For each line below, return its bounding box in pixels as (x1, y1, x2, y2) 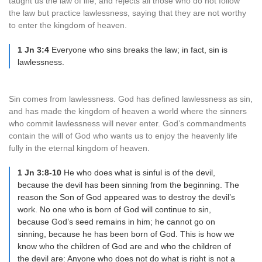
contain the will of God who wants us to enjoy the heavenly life (9, 131, 237, 140)
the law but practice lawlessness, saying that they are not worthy (9, 8, 246, 18)
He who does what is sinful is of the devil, (61, 168, 215, 177)
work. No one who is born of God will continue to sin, (18, 205, 211, 214)
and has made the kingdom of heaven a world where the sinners (9, 106, 247, 116)
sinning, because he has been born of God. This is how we (18, 229, 235, 239)
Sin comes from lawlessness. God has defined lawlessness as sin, (9, 94, 253, 104)
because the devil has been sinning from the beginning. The (18, 180, 239, 189)
